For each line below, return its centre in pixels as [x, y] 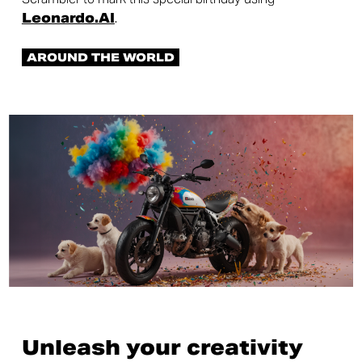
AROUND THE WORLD [100, 57]
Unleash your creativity [162, 347]
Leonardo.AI [68, 18]
